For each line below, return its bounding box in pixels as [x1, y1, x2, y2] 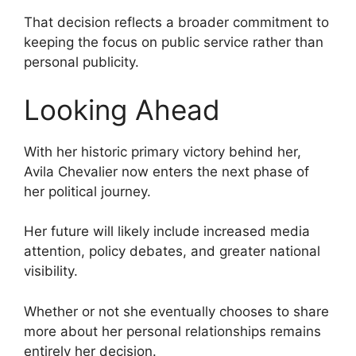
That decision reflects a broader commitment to [24, 14, 329, 31]
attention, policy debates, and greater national [24, 243, 320, 260]
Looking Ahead [24, 92, 220, 126]
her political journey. [24, 183, 151, 199]
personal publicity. [24, 54, 139, 71]
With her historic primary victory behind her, [24, 143, 301, 160]
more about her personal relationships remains [24, 323, 321, 339]
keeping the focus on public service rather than [24, 34, 323, 51]
